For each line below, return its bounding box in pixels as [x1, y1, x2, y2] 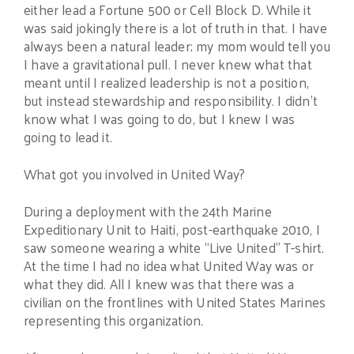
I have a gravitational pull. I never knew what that [24, 52, 312, 77]
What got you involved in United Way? [24, 162, 246, 186]
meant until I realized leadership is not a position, [24, 70, 309, 95]
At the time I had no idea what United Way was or [24, 253, 314, 277]
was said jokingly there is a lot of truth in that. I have [24, 16, 327, 40]
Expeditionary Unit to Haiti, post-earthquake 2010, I [24, 217, 320, 241]
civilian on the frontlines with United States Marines [24, 289, 326, 314]
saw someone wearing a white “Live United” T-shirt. [24, 235, 325, 259]
